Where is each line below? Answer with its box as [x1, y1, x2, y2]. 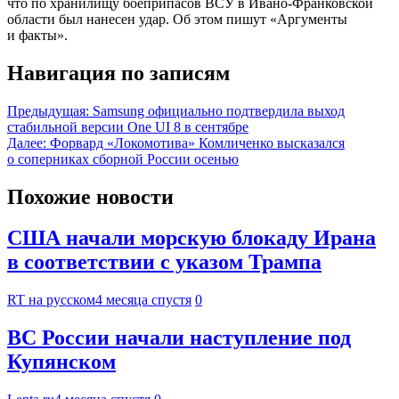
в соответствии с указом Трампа [7, 250, 322, 274]
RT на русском [7, 292, 95, 308]
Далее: [7, 134, 46, 151]
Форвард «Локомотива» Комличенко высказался [50, 134, 345, 151]
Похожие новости [7, 184, 174, 208]
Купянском [7, 350, 116, 374]
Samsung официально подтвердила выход [93, 102, 345, 118]
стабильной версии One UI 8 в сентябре [7, 118, 248, 134]
